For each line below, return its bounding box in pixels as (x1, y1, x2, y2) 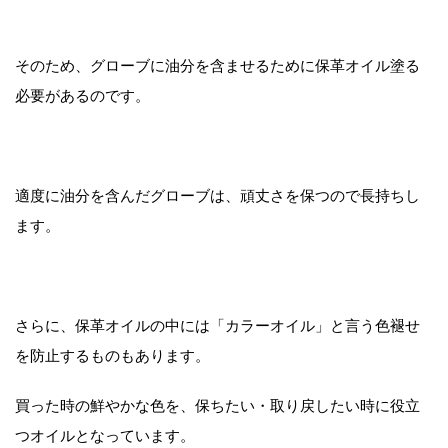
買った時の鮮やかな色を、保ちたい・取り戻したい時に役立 (15, 396, 420, 414)
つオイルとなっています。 (15, 426, 195, 444)
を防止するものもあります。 (15, 346, 210, 364)
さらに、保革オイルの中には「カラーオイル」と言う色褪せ (15, 316, 420, 334)
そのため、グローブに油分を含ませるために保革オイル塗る (15, 56, 420, 74)
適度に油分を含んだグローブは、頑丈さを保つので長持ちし (15, 186, 420, 204)
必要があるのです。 (15, 86, 150, 104)
